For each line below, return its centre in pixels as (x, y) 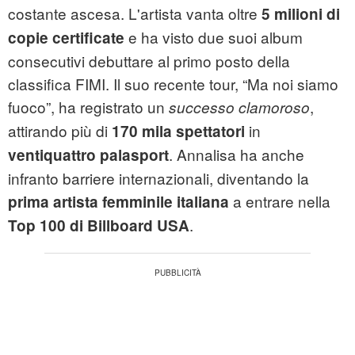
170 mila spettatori (178, 132)
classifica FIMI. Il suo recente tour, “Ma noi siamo (173, 84)
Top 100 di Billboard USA (99, 226)
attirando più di (60, 131)
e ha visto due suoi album (214, 37)
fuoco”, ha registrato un (88, 107)
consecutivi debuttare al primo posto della (149, 61)
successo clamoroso (239, 107)
